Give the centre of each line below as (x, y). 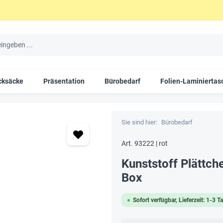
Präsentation (64, 81)
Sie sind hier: (139, 122)
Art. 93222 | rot (145, 143)
